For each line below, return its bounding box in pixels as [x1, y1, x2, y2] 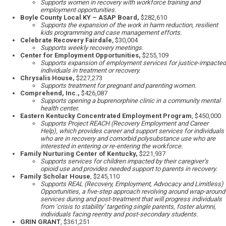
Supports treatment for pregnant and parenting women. [40, 82, 196, 90]
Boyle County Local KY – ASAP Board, [20, 14, 139, 22]
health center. [40, 104, 79, 112]
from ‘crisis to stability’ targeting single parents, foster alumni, [40, 203, 216, 211]
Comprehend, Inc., [20, 89, 81, 97]
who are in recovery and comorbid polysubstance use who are [40, 135, 215, 143]
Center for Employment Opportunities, [20, 51, 142, 60]
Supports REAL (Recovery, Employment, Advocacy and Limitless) [40, 180, 223, 188]
